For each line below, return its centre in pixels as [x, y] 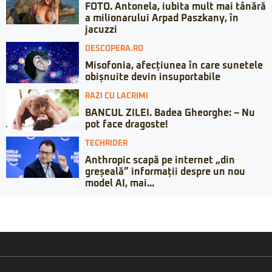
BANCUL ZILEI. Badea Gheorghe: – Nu [170, 113]
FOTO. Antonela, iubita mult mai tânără [175, 7]
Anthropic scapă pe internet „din [160, 161]
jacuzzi [101, 30]
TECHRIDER [106, 144]
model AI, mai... [120, 184]
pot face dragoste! [126, 125]
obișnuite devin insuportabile [153, 77]
